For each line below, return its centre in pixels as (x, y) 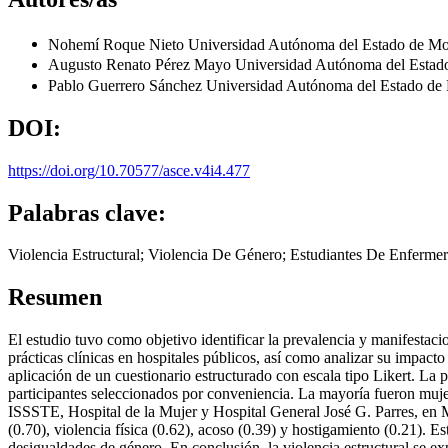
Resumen (55, 297)
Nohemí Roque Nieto (118, 44)
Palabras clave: (87, 212)
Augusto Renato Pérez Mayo (141, 65)
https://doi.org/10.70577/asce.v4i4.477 (129, 170)
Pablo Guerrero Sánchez (127, 85)
